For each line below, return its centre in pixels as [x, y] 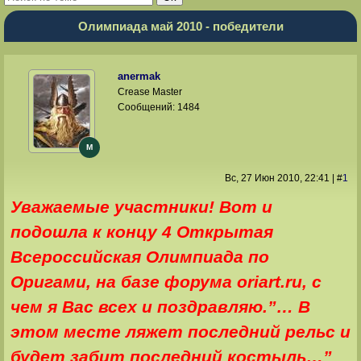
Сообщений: [148, 108]
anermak [139, 77]
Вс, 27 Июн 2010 [262, 178]
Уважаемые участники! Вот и [141, 207]
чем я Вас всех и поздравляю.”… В [160, 307]
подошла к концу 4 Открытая [141, 232]
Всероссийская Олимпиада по [139, 257]
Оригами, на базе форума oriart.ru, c [166, 282]
